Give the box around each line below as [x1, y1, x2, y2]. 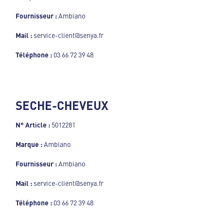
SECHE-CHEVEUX [16, 96, 108, 113]
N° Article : [16, 119, 52, 129]
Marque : [16, 139, 44, 149]
